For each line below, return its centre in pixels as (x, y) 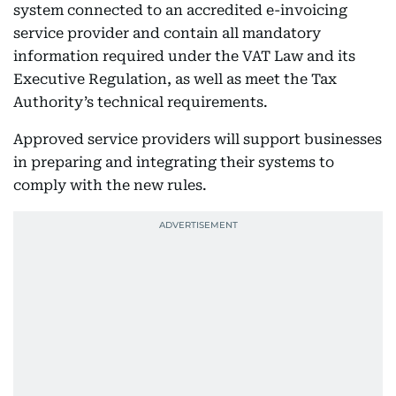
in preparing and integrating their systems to (174, 162)
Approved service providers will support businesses (198, 139)
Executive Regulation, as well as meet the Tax (175, 79)
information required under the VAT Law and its (184, 56)
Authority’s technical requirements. (141, 102)
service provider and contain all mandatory (167, 33)
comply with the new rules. (110, 185)
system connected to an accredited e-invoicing (180, 10)
